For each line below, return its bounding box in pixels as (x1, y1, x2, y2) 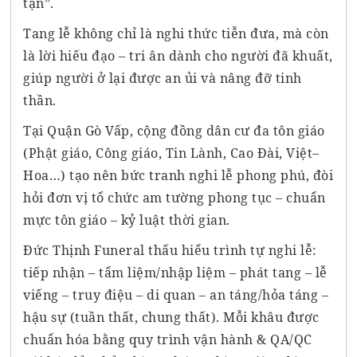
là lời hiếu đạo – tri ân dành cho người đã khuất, (23, 46, 333, 65)
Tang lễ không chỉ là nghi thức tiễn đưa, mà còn (23, 24, 329, 42)
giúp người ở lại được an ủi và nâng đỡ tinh (23, 69, 302, 87)
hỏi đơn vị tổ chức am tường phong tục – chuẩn (23, 188, 326, 206)
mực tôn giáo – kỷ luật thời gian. (23, 210, 230, 229)
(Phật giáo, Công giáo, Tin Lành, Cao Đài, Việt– (23, 143, 320, 162)
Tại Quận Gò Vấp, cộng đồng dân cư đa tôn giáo (23, 121, 325, 139)
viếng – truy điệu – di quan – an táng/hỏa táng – (23, 285, 329, 304)
